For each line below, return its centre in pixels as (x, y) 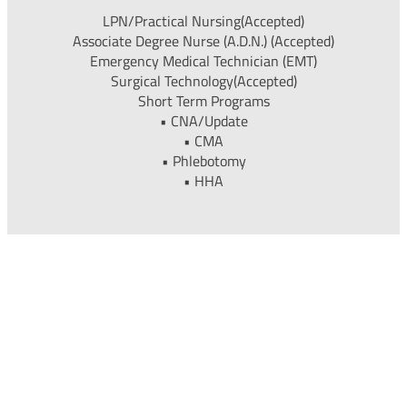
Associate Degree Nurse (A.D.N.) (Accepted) (203, 41)
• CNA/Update (203, 121)
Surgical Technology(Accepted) (203, 81)
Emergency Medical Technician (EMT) (203, 61)
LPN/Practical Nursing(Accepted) (203, 21)
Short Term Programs (203, 101)
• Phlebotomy (203, 161)
